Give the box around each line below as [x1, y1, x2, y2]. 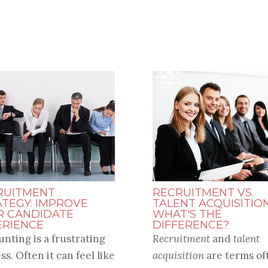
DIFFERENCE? [152, 218, 229, 232]
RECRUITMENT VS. [152, 186, 254, 200]
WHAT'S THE [152, 208, 222, 221]
